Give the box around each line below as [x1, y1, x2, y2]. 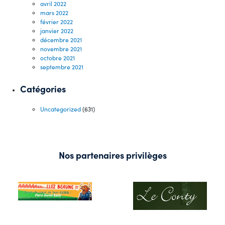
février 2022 [40, 17, 73, 26]
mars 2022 [40, 8, 68, 17]
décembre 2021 [40, 35, 82, 44]
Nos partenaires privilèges [58, 149, 167, 162]
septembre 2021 [40, 62, 83, 71]
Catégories [20, 82, 66, 95]
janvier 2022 [40, 26, 73, 35]
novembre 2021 [40, 44, 82, 53]
